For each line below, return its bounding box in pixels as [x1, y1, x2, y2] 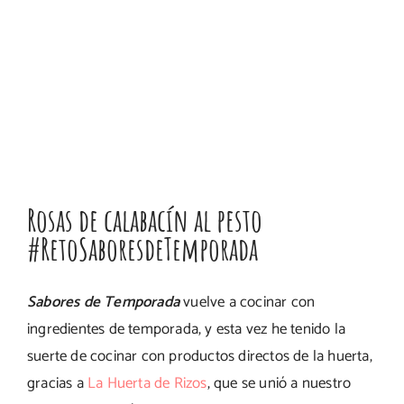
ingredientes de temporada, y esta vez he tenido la [27, 317, 346, 342]
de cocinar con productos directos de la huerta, [67, 344, 372, 369]
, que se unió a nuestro [207, 371, 352, 396]
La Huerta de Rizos [87, 371, 207, 396]
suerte [27, 344, 68, 369]
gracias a [27, 371, 87, 396]
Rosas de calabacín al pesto [27, 199, 262, 240]
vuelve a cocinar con [179, 289, 316, 315]
